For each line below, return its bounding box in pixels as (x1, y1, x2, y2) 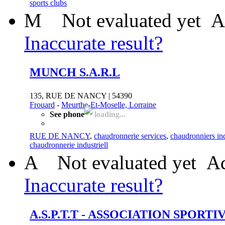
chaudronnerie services (94, 131, 166, 140)
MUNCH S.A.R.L (30, 65, 120, 79)
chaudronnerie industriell (30, 140, 108, 149)
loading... (92, 109, 126, 119)
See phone (50, 109, 84, 119)
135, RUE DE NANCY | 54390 (30, 91, 132, 100)
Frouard (30, 100, 55, 109)
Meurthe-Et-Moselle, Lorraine (61, 100, 156, 109)
